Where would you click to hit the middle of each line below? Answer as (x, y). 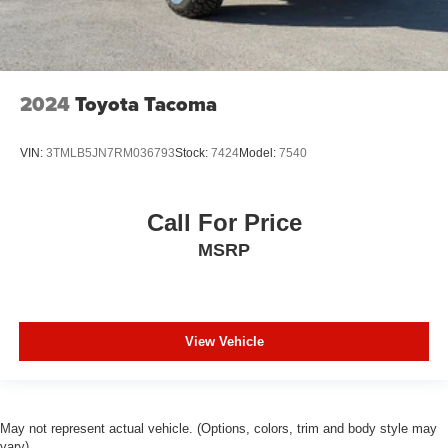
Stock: (193, 153)
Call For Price (224, 222)
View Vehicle (224, 342)
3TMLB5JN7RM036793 (110, 153)
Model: (259, 153)
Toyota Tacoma (146, 104)
